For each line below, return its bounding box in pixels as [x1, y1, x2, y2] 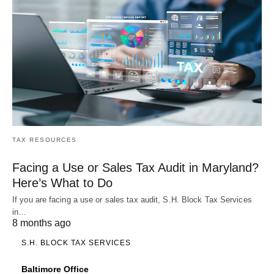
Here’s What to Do [12, 176, 113, 190]
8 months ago [12, 217, 71, 228]
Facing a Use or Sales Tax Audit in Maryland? [12, 160, 259, 174]
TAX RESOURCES [12, 136, 77, 143]
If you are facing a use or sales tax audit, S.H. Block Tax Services [12, 194, 252, 204]
